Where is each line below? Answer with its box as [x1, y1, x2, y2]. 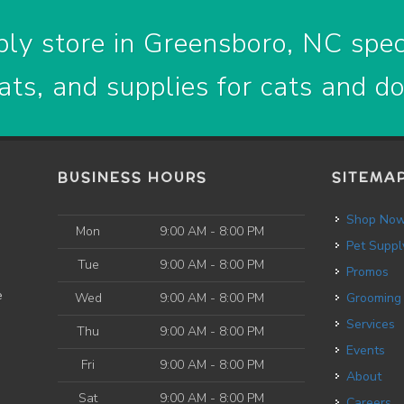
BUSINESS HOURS [58, 168, 207, 187]
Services [354, 316, 396, 333]
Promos [353, 263, 390, 280]
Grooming [355, 289, 402, 307]
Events [353, 342, 386, 359]
